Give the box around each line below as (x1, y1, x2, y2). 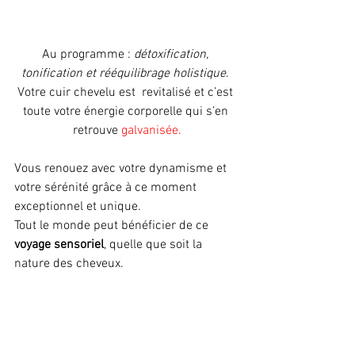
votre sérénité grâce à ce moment (14, 180, 200, 196)
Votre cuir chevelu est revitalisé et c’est (17, 85, 236, 101)
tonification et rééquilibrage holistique (21, 66, 226, 82)
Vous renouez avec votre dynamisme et (14, 161, 230, 177)
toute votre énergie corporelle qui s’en (22, 104, 231, 120)
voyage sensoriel (14, 237, 104, 253)
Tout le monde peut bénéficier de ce (14, 218, 212, 234)
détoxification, (134, 47, 212, 63)
